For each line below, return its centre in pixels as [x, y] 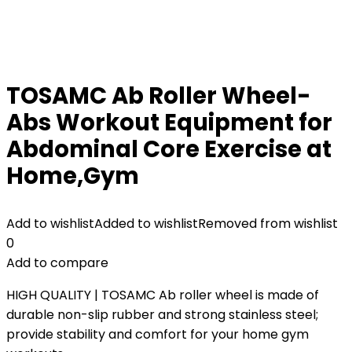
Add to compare [57, 263]
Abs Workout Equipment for [169, 123]
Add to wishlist [50, 224]
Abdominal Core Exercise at [169, 149]
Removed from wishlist [268, 224]
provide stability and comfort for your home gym [158, 334]
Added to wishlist [146, 224]
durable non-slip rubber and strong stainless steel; [162, 315]
